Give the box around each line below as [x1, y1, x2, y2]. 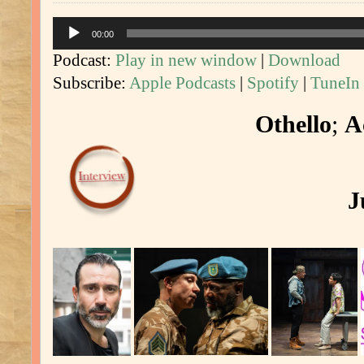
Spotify [247, 72, 299, 93]
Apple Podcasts [129, 72, 236, 93]
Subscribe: [53, 72, 129, 93]
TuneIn [310, 72, 360, 93]
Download [268, 50, 340, 70]
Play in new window [115, 50, 257, 70]
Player [52, 36, 81, 49]
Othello [254, 110, 331, 137]
